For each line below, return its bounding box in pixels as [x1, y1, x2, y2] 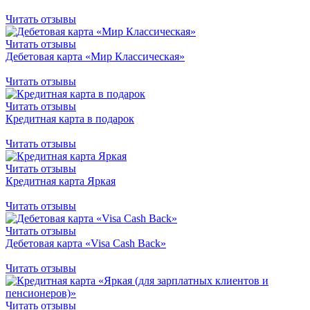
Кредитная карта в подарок [6, 112, 134, 125]
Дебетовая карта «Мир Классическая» [6, 50, 185, 62]
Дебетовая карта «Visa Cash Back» [6, 237, 166, 249]
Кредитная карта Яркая [6, 174, 116, 187]
